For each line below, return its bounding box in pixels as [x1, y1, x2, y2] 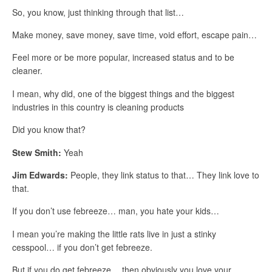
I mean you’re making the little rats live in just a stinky [12, 227, 216, 240]
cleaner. [12, 64, 42, 77]
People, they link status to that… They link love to [68, 169, 259, 182]
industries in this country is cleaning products [12, 100, 184, 113]
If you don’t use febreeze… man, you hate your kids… [12, 205, 219, 217]
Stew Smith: [12, 146, 61, 158]
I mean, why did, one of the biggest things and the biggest [12, 87, 234, 100]
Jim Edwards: [12, 169, 68, 182]
